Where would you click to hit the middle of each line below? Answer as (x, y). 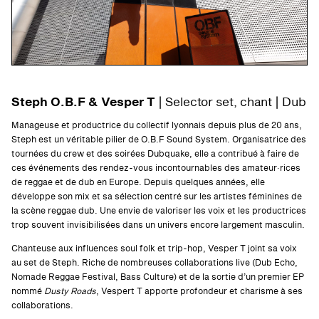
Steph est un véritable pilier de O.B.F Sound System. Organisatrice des (158, 140)
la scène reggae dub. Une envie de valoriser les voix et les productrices (158, 211)
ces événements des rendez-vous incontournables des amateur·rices (156, 168)
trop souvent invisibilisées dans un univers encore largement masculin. (158, 225)
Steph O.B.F (49, 102)
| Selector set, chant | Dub (230, 102)
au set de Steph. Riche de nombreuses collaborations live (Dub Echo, (154, 263)
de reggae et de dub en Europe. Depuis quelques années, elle (138, 183)
